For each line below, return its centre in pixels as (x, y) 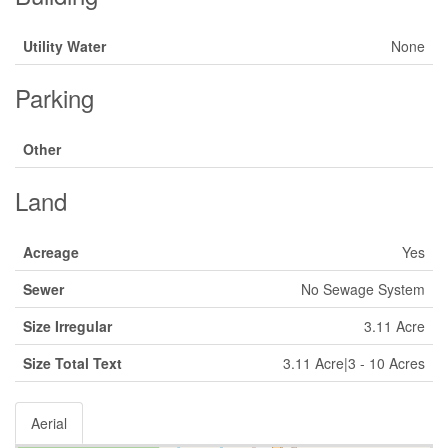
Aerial (49, 422)
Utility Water (64, 45)
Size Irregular (67, 325)
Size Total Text (72, 362)
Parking (54, 97)
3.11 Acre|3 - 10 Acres (354, 362)
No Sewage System (363, 288)
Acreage (51, 251)
